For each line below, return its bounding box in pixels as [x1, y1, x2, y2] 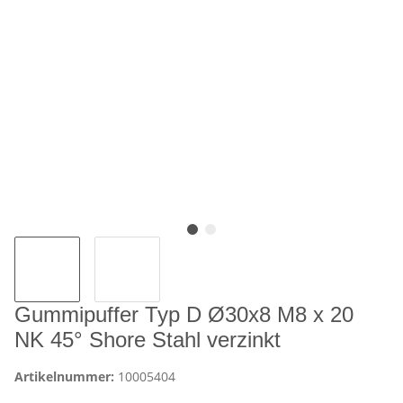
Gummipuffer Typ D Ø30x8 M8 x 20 [14, 302, 354, 327]
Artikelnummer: [14, 368, 118, 386]
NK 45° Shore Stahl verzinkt [14, 327, 281, 353]
